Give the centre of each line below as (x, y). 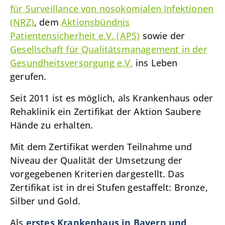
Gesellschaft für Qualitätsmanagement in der (109, 49)
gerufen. (28, 76)
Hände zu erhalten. (52, 125)
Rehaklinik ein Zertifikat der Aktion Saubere (105, 111)
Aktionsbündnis (96, 22)
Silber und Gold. (47, 201)
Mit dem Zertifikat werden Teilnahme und (101, 147)
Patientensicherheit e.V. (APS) (75, 36)
